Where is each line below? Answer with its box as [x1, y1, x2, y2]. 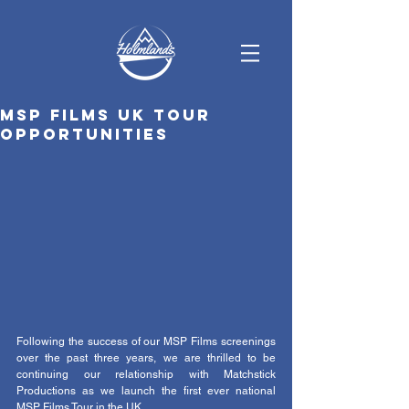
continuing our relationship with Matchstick [16, 368, 276, 382]
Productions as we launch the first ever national [16, 384, 276, 398]
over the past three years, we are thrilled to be [16, 351, 276, 365]
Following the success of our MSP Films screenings [16, 335, 276, 349]
